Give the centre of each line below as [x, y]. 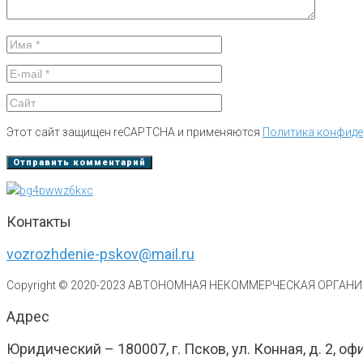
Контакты [39, 222]
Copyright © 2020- [53, 285]
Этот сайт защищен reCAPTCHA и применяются [135, 132]
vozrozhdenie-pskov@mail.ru [100, 254]
